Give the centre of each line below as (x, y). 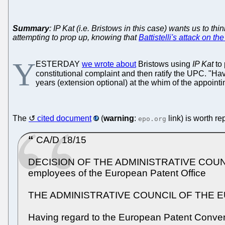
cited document (64, 119)
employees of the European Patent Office (117, 173)
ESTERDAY (59, 64)
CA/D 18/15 (60, 140)
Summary (31, 29)
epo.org (152, 119)
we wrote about (109, 64)
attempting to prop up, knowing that (76, 38)
